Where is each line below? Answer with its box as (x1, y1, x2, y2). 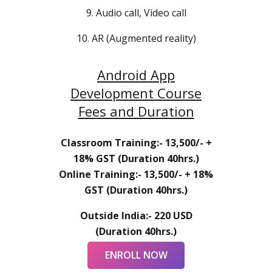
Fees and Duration (78, 101, 194, 120)
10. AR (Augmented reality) (76, 31, 196, 45)
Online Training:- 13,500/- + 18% (59, 167, 213, 181)
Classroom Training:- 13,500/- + (60, 135, 212, 149)
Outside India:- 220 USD (80, 208, 192, 222)
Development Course (70, 83, 202, 102)
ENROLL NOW (104, 248, 168, 262)
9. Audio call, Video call (86, 5, 186, 19)
